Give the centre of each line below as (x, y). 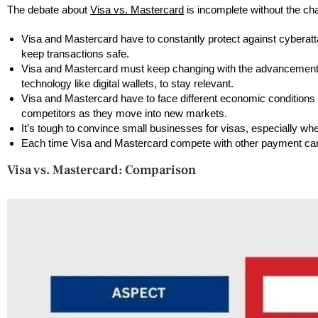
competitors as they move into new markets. (126, 114)
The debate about (49, 10)
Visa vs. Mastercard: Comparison (102, 170)
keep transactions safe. (75, 54)
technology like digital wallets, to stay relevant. (129, 84)
